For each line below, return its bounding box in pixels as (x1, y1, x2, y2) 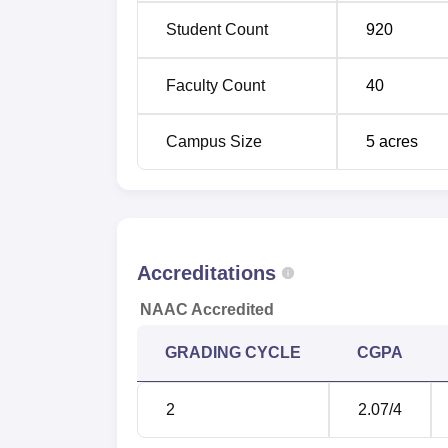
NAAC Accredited (140, 301, 274, 318)
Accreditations (137, 262, 276, 284)
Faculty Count (166, 77, 265, 94)
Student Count (166, 21, 268, 38)
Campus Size (166, 133, 262, 150)
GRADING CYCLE (165, 344, 301, 361)
